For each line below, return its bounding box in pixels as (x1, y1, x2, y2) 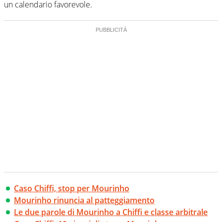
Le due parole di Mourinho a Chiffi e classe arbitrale (14, 206, 208, 218)
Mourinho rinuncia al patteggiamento (14, 194, 155, 206)
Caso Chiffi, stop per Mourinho (14, 182, 129, 194)
